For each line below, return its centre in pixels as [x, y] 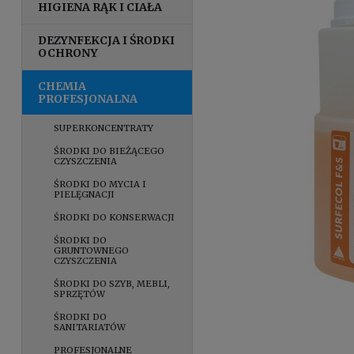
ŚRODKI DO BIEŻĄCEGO [109, 151]
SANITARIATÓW [90, 327]
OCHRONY [68, 53]
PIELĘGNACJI [85, 194]
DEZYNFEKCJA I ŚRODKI [107, 40]
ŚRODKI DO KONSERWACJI [115, 217]
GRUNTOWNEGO [92, 250]
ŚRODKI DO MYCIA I [100, 184]
